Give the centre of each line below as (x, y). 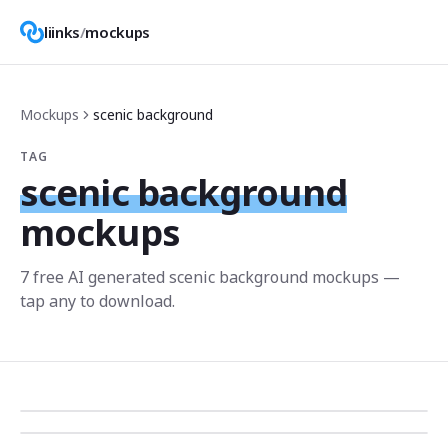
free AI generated (99, 277)
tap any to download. (97, 301)
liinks (62, 32)
